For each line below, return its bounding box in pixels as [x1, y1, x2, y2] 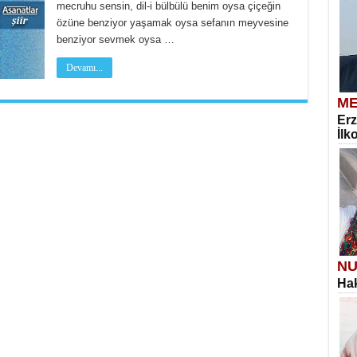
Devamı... [65, 62, 103, 73]
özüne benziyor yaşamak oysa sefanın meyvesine [56, 17, 288, 29]
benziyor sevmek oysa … [56, 33, 175, 45]
